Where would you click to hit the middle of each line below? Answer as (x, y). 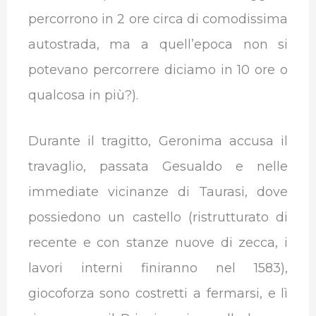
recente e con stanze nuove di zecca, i (158, 243)
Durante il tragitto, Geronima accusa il (158, 141)
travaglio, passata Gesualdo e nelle (158, 167)
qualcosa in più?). (83, 96)
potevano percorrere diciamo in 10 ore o (158, 70)
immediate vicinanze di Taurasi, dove (158, 192)
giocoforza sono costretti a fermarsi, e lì (158, 294)
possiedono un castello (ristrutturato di (158, 218)
